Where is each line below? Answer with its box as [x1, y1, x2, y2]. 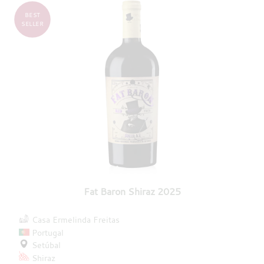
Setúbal [32, 239, 61, 251]
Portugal [32, 226, 64, 238]
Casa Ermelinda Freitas [32, 214, 120, 226]
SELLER [21, 19, 44, 28]
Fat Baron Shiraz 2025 [83, 184, 181, 198]
